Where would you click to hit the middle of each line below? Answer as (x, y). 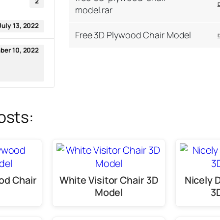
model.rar (94, 10)
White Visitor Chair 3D (109, 180)
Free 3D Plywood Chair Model (133, 35)
